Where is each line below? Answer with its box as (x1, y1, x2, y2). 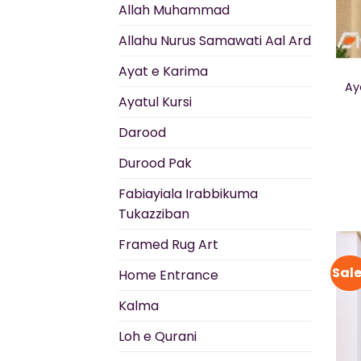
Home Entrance (118, 266, 218, 285)
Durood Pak (118, 154, 192, 173)
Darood (118, 123, 166, 143)
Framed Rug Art (118, 235, 218, 255)
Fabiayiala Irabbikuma (118, 185, 258, 204)
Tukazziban (118, 205, 189, 224)
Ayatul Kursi (118, 93, 192, 112)
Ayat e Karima (118, 62, 208, 81)
